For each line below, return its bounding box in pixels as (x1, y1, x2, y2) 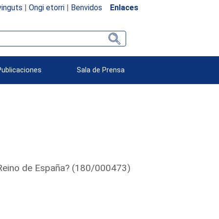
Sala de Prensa (77, 66, 125, 74)
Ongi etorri (28, 2, 65, 12)
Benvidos (70, 2, 102, 12)
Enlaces (109, 2, 138, 12)
